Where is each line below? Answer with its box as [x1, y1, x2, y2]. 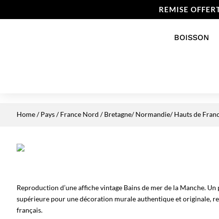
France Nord [60, 110, 99, 118]
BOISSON [174, 33, 209, 42]
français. [16, 206, 43, 215]
